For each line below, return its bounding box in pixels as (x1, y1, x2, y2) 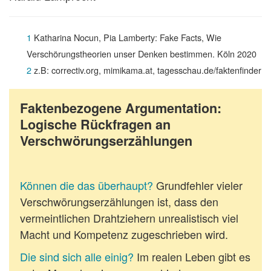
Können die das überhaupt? (20, 177, 153, 194)
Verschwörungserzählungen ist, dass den (20, 194, 218, 210)
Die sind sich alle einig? (20, 249, 134, 265)
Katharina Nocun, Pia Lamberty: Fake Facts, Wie (31, 31, 221, 44)
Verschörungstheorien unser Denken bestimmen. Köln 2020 (26, 47, 256, 60)
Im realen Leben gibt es (134, 249, 250, 265)
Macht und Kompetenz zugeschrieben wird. (20, 226, 228, 243)
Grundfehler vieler (153, 177, 243, 194)
